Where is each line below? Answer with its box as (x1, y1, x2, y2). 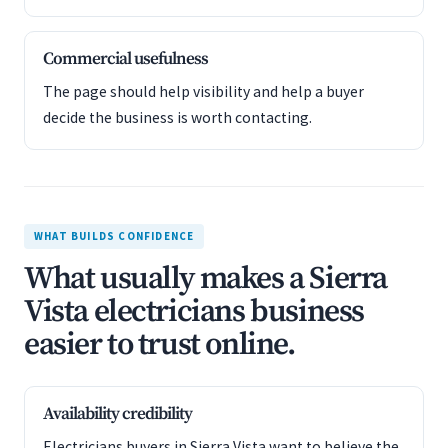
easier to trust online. (24, 325, 295, 365)
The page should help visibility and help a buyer (43, 82, 364, 101)
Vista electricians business (24, 292, 364, 332)
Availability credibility (43, 403, 192, 425)
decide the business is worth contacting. (43, 108, 312, 127)
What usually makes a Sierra (24, 259, 387, 299)
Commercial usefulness (43, 48, 208, 70)
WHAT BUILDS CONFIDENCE (34, 229, 195, 243)
